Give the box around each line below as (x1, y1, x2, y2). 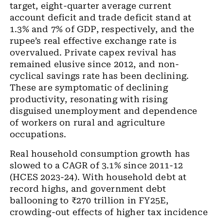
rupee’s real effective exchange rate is (10, 36, 177, 46)
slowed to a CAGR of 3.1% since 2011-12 (10, 161, 183, 170)
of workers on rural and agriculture (10, 118, 165, 127)
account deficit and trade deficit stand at (10, 13, 192, 22)
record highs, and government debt (10, 184, 166, 194)
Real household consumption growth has (10, 149, 190, 159)
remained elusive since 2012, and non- (10, 59, 180, 69)
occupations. (10, 129, 67, 139)
